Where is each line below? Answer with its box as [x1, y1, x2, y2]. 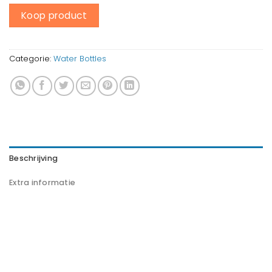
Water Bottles [53, 53, 106, 64]
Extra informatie [9, 177, 76, 188]
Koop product [21, 9, 87, 22]
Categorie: [9, 53, 53, 64]
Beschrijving [9, 153, 58, 164]
